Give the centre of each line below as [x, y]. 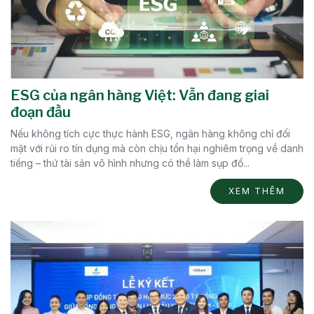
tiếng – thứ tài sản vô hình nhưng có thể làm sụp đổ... [130, 163]
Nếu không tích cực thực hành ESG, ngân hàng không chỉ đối [150, 134]
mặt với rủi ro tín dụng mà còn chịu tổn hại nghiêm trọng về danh [157, 149]
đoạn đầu [41, 112]
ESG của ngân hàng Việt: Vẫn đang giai [140, 96]
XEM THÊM [257, 191]
